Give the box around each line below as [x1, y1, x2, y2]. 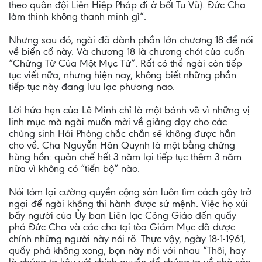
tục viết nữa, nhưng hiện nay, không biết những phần [9, 69, 236, 81]
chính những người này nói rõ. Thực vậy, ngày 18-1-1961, [9, 233, 246, 244]
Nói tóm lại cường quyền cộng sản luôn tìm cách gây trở [9, 186, 251, 198]
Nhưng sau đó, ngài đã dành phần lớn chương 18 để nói [9, 34, 253, 46]
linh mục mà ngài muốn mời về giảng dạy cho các [9, 116, 227, 127]
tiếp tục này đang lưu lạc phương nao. [9, 81, 175, 92]
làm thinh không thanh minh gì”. [9, 11, 146, 22]
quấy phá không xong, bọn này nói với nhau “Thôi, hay [9, 244, 246, 256]
